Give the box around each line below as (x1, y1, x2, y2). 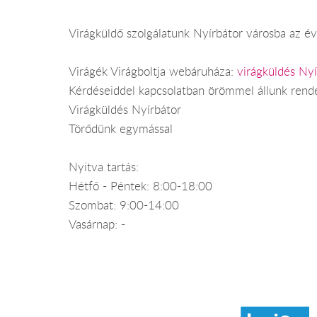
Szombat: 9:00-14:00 (69, 197, 179, 214)
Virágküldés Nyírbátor (69, 102, 181, 118)
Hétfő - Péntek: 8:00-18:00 (69, 178, 212, 195)
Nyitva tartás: (69, 159, 139, 175)
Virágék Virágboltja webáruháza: (69, 64, 237, 80)
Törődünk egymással (69, 121, 173, 137)
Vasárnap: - (69, 217, 125, 233)
